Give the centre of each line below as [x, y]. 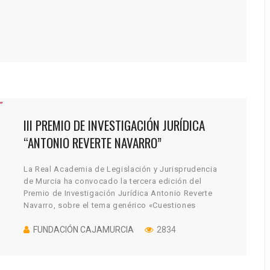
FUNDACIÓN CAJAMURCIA [83, 229]
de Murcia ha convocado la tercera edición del [113, 181]
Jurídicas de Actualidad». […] [79, 217]
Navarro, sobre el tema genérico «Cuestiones [110, 205]
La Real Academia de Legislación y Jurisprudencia [121, 169]
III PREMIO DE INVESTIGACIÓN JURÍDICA [114, 125]
